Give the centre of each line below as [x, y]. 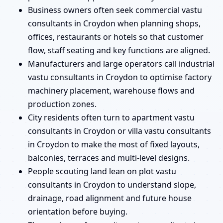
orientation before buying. [78, 212]
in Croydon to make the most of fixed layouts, [114, 145]
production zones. [62, 104]
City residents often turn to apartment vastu [111, 118]
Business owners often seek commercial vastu [115, 10]
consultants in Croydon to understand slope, [112, 185]
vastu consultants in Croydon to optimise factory [120, 77]
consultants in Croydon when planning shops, [114, 24]
